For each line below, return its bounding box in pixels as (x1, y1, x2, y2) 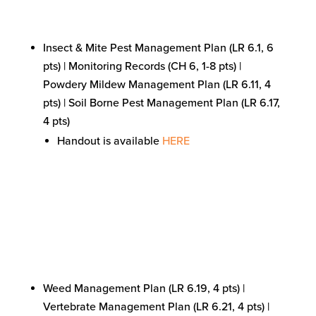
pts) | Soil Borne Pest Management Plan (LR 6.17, (42, 95, 280, 110)
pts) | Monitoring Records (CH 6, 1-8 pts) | (42, 59, 241, 73)
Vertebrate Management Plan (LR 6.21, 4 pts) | (42, 300, 269, 315)
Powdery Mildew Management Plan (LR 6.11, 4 (42, 77, 271, 92)
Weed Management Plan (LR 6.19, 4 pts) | (42, 281, 245, 296)
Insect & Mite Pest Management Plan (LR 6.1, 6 (42, 40, 274, 55)
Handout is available (56, 133, 162, 148)
